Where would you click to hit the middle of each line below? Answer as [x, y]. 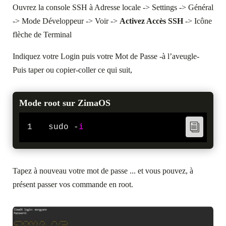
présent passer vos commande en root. [73, 185]
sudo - [64, 127]
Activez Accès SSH [151, 21]
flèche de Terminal [42, 35]
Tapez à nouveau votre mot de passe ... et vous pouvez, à [103, 171]
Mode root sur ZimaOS [65, 103]
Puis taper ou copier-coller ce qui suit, [72, 70]
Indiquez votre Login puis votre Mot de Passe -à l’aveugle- [106, 56]
